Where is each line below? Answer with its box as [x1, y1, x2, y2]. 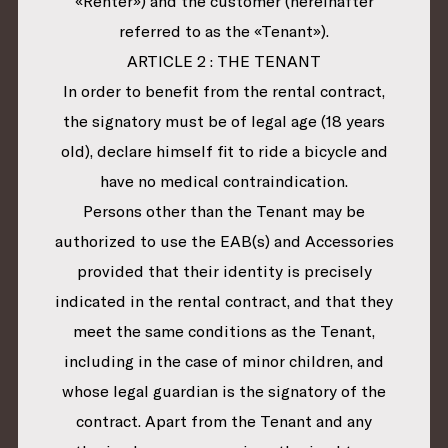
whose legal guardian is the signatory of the [62, 381, 386, 402]
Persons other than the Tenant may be [83, 201, 365, 222]
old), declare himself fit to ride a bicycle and [60, 141, 388, 162]
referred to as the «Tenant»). [119, 21, 329, 42]
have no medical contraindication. [100, 171, 348, 192]
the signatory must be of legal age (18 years [63, 111, 385, 132]
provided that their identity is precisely [76, 261, 372, 282]
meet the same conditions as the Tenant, [73, 321, 375, 342]
